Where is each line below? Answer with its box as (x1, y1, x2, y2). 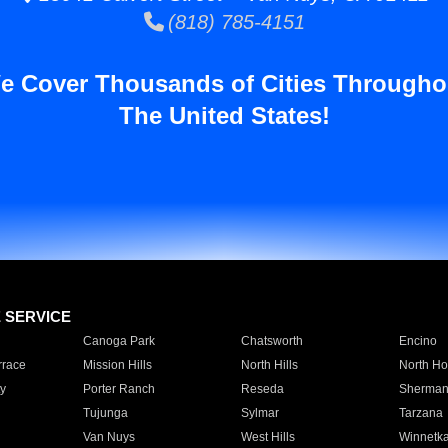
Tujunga (82, 406, 128, 420)
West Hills (240, 430, 295, 444)
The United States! (118, 102, 330, 129)
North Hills (240, 358, 298, 372)
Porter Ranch (82, 382, 155, 396)
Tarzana (398, 406, 443, 420)
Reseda (240, 382, 284, 396)
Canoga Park (82, 334, 155, 348)
